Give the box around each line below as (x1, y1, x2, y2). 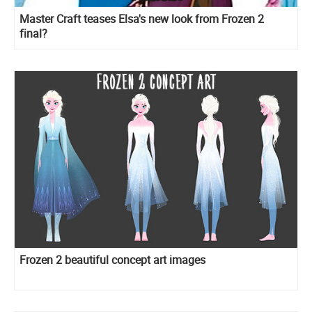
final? (19, 25, 47, 41)
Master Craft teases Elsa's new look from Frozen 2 (19, 10, 264, 26)
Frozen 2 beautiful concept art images (19, 251, 205, 267)
